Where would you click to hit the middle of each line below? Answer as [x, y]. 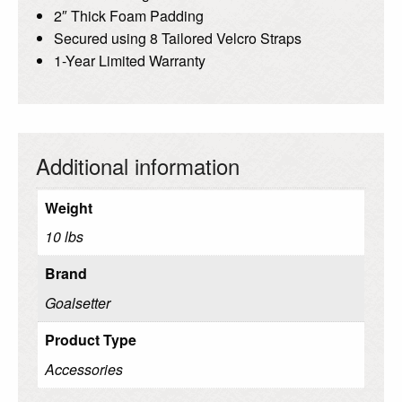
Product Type [91, 340]
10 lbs [64, 237]
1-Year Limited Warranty [130, 61]
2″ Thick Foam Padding [129, 16]
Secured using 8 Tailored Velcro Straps [178, 39]
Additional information [138, 166]
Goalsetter [78, 303]
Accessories [84, 370]
